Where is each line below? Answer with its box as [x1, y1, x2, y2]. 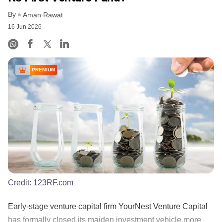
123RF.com [33, 178, 73, 187]
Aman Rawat [23, 11, 63, 19]
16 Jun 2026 [8, 23, 42, 31]
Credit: [8, 178, 33, 187]
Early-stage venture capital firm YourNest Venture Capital [8, 202, 208, 211]
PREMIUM [32, 67, 55, 73]
